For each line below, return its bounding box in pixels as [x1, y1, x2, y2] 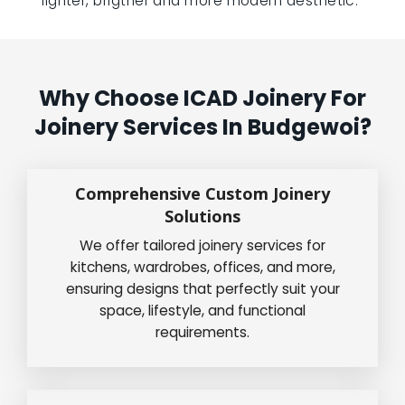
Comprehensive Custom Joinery [75, 182, 330, 204]
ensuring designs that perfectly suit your [65, 278, 340, 298]
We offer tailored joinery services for [80, 235, 325, 255]
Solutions [165, 204, 240, 227]
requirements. [155, 322, 250, 342]
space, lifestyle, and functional [99, 300, 306, 320]
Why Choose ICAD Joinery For [39, 82, 366, 113]
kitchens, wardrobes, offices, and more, [70, 257, 335, 277]
